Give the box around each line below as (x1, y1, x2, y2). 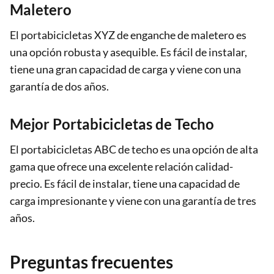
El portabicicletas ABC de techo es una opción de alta (10, 142, 258, 156)
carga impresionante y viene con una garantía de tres (10, 193, 256, 207)
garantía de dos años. (10, 79, 109, 93)
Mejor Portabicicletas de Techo (10, 114, 214, 133)
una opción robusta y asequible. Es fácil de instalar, (10, 45, 247, 59)
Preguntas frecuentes (10, 251, 173, 272)
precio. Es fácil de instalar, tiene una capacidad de (10, 176, 240, 190)
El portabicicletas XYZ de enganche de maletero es (10, 28, 246, 42)
